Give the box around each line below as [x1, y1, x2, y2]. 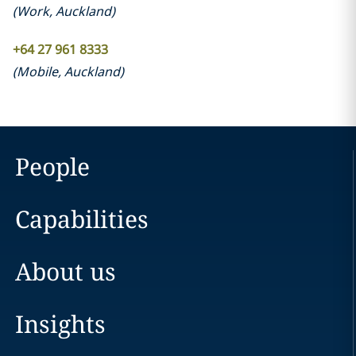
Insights [14, 308, 106, 340]
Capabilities [14, 203, 149, 235]
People [14, 150, 90, 183]
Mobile [16, 63, 58, 80]
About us [14, 255, 116, 288]
